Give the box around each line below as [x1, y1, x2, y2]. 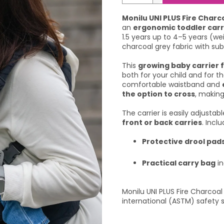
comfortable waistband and [122, 79, 222, 90]
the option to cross [122, 89, 195, 99]
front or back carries [122, 117, 202, 128]
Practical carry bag [142, 158, 215, 168]
